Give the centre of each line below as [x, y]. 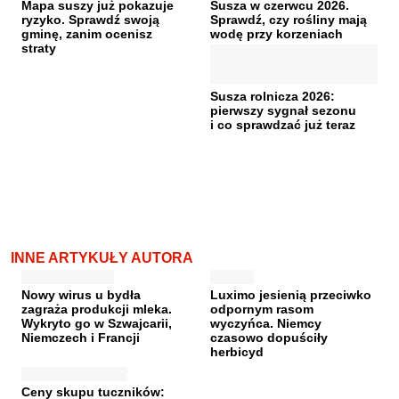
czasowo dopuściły [269, 338]
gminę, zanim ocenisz [87, 34]
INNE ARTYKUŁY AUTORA [102, 258]
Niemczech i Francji [81, 338]
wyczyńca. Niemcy [266, 323]
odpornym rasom [262, 309]
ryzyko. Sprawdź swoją [90, 20]
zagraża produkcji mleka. [97, 309]
